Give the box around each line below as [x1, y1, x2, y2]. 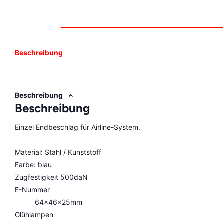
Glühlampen [15, 210, 53, 219]
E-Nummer [15, 185, 50, 194]
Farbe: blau [15, 160, 52, 169]
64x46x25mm [35, 198, 82, 207]
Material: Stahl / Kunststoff [15, 148, 101, 157]
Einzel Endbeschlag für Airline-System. [15, 123, 140, 132]
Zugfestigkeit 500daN [15, 173, 88, 182]
